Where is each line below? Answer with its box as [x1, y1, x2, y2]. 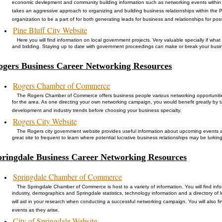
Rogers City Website [13, 115, 77, 126]
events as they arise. [12, 207, 59, 215]
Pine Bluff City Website [13, 24, 87, 35]
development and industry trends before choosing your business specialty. [12, 107, 181, 115]
